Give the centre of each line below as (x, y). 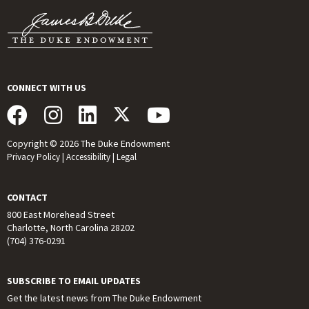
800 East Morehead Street (61, 215)
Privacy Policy (33, 157)
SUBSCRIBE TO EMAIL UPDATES (74, 281)
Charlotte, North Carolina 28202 (71, 228)
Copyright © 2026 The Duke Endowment (88, 144)
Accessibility (88, 157)
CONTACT (27, 198)
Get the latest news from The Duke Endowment (104, 298)
